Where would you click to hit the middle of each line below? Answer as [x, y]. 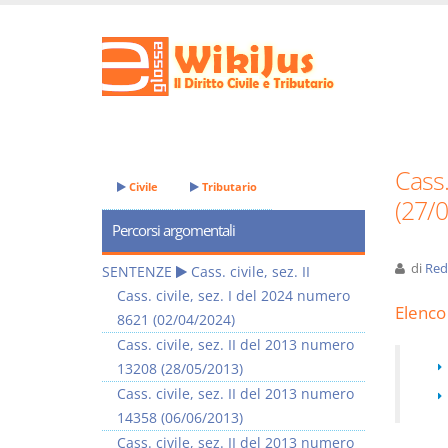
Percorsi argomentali [173, 230]
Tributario [228, 186]
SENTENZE [137, 271]
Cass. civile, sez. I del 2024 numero [233, 295]
